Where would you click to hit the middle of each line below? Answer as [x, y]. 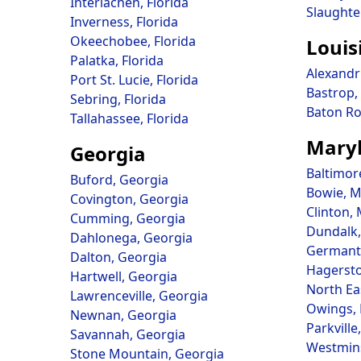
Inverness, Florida [124, 22]
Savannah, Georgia [128, 334]
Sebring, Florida [118, 99]
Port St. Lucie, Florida [134, 80]
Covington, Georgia [129, 199]
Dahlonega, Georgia [131, 238]
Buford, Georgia [119, 180]
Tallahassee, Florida [129, 118]
